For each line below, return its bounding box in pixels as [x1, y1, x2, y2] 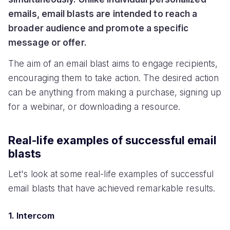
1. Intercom [8, 210, 54, 221]
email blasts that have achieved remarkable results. [8, 183, 216, 194]
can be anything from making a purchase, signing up [8, 87, 222, 98]
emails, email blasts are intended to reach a [8, 8, 198, 19]
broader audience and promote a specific [8, 23, 188, 33]
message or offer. [8, 37, 87, 48]
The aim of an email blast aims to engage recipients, [8, 58, 218, 69]
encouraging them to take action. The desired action [8, 72, 219, 83]
